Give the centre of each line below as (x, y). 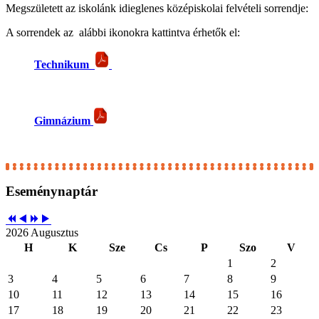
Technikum (64, 65)
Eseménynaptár (52, 192)
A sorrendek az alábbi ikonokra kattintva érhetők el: (123, 33)
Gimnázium (62, 121)
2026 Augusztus (42, 232)
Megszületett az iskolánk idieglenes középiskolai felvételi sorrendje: (157, 9)
